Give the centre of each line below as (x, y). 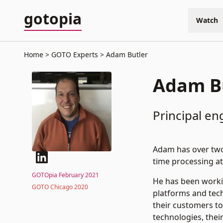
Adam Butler (126, 55)
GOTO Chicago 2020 (60, 187)
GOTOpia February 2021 (65, 175)
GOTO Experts (75, 55)
